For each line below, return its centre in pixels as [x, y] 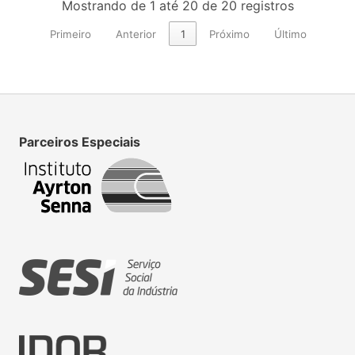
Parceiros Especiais [80, 142]
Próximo [230, 34]
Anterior [136, 34]
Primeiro [71, 34]
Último [290, 34]
